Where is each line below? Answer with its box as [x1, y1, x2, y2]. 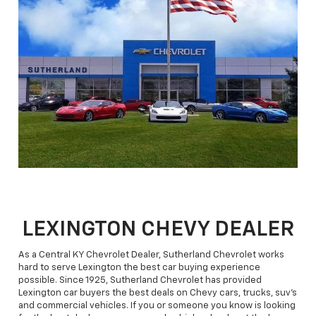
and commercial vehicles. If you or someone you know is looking [18, 301, 296, 311]
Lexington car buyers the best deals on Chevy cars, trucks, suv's [18, 288, 297, 298]
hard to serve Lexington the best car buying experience [18, 263, 260, 273]
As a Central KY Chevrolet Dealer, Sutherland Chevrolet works [18, 250, 284, 260]
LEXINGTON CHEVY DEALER [22, 219, 294, 241]
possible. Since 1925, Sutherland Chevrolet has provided [18, 276, 262, 286]
